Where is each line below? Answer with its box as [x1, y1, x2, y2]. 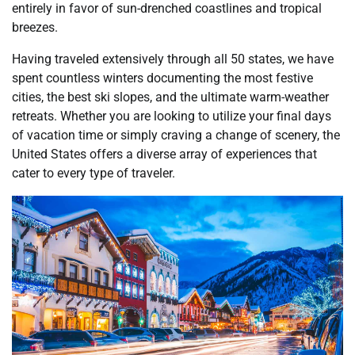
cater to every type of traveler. [12, 166, 175, 181]
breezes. [12, 20, 58, 36]
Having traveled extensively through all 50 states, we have [12, 52, 334, 67]
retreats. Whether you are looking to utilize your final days [12, 109, 331, 124]
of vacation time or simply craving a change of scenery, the [12, 128, 340, 143]
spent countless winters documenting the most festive [12, 71, 313, 86]
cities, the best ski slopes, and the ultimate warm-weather [12, 90, 329, 105]
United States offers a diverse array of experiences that [12, 147, 317, 162]
